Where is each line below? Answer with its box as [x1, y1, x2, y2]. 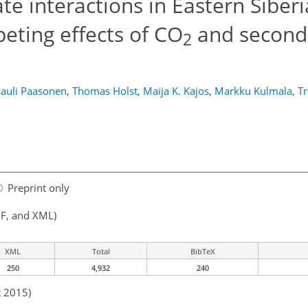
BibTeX [190, 246, 215, 257]
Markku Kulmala [214, 84, 292, 98]
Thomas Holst [71, 84, 137, 98]
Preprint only [8, 181, 69, 195]
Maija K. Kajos [142, 84, 209, 98]
